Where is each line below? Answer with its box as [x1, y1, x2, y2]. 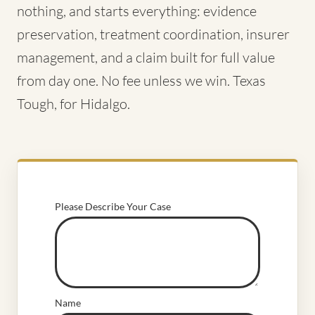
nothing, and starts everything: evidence [17, 2, 257, 20]
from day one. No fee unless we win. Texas [17, 72, 266, 89]
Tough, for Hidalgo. [17, 95, 130, 112]
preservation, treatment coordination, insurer [17, 25, 290, 43]
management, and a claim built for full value [17, 49, 275, 66]
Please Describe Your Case [55, 200, 171, 212]
